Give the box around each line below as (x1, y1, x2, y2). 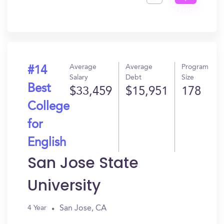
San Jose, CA (59, 204, 106, 212)
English (27, 137, 66, 149)
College (27, 101, 69, 113)
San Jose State (27, 152, 138, 173)
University (27, 175, 100, 196)
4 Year (27, 204, 46, 211)
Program (181, 63, 208, 70)
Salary (69, 74, 88, 81)
